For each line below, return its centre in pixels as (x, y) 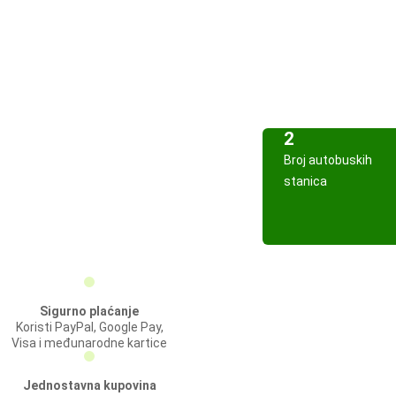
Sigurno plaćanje (89, 311)
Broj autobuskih (328, 160)
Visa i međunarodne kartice (89, 343)
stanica (305, 181)
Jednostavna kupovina (89, 385)
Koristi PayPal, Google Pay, (89, 327)
